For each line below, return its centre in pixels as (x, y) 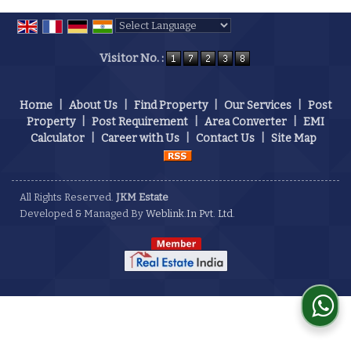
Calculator (58, 139)
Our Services (257, 106)
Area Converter (246, 122)
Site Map (294, 139)
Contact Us (225, 139)
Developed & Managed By (83, 213)
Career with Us (140, 139)
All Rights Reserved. (68, 197)
